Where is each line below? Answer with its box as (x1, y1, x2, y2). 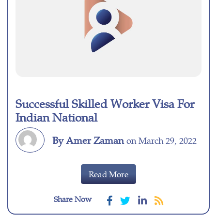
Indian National (15, 108, 97, 125)
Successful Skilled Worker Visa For (15, 95, 194, 112)
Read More (89, 168, 128, 180)
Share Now (54, 193, 92, 205)
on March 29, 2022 (124, 134, 197, 147)
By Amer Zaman (52, 133, 124, 147)
